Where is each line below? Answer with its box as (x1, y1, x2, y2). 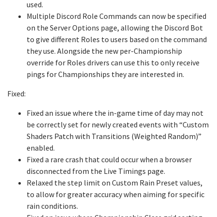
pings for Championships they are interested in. (27, 69, 184, 79)
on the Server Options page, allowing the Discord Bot (27, 23, 203, 32)
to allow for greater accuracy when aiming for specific (27, 189, 204, 199)
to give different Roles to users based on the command (27, 34, 207, 44)
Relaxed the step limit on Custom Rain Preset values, (27, 178, 202, 187)
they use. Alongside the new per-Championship (27, 46, 182, 56)
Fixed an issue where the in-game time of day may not (27, 108, 203, 118)
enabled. (27, 143, 55, 153)
